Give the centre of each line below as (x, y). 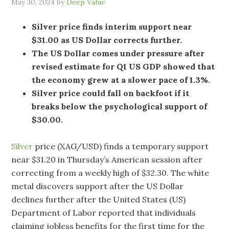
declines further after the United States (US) (99, 199)
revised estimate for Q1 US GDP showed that (123, 66)
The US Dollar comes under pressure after (118, 53)
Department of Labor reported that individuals (104, 213)
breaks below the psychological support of (120, 106)
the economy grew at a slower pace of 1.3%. (121, 80)
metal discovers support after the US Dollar (98, 186)
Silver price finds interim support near (112, 27)
